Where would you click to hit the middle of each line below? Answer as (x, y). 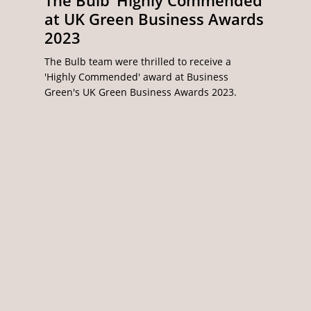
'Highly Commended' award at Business (136, 77)
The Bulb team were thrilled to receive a (137, 62)
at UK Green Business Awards (154, 19)
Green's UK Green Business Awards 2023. (140, 92)
